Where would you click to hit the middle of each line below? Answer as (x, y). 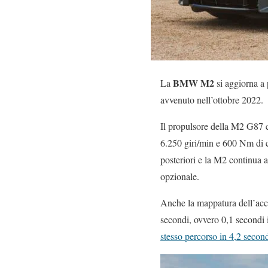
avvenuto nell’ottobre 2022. (212, 100)
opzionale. (180, 176)
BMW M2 (195, 83)
